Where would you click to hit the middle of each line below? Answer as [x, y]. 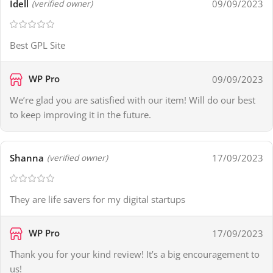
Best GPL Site [37, 45]
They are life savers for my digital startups [97, 200]
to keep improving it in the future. [80, 115]
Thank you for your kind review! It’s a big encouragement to [135, 254]
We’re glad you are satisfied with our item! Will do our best [133, 100]
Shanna [27, 158]
